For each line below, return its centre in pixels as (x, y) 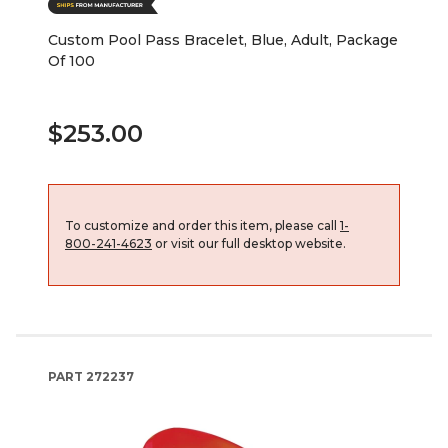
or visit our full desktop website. (249, 243)
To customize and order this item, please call (202, 225)
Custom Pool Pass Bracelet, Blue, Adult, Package (223, 39)
